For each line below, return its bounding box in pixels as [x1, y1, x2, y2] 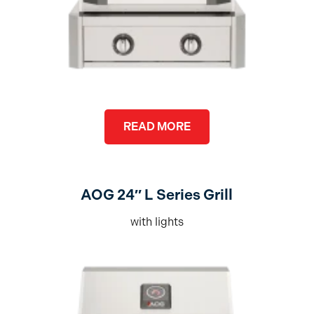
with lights [130, 215, 184, 229]
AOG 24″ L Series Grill [81, 186, 233, 204]
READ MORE [123, 120, 191, 134]
